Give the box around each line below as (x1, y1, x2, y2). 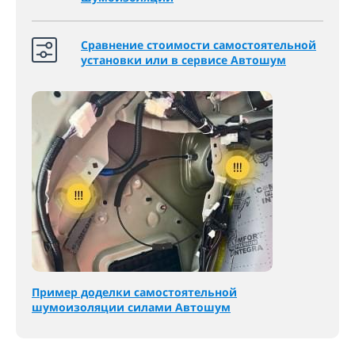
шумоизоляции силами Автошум (32, 300, 231, 315)
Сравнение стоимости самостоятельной (81, 37, 316, 52)
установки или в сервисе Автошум (81, 52, 286, 67)
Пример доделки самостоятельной (32, 284, 237, 300)
